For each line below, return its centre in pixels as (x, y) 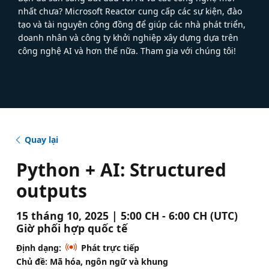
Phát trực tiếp (110, 247)
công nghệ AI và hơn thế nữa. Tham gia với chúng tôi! (127, 50)
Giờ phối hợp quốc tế (71, 228)
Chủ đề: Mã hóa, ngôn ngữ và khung (92, 261)
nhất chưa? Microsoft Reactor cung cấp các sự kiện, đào (130, 11)
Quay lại (41, 139)
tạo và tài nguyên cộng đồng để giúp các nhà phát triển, (132, 24)
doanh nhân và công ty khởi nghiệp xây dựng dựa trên (128, 37)
